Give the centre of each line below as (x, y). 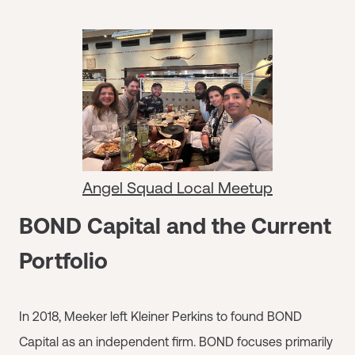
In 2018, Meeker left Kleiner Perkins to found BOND (160, 316)
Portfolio (63, 261)
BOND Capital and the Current (175, 226)
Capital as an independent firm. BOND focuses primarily (176, 342)
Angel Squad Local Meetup (177, 187)
